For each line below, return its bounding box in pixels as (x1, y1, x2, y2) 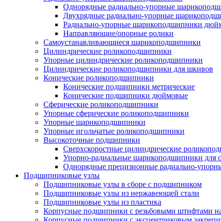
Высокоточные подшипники (43, 136, 140, 144)
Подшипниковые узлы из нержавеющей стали (43, 189, 199, 197)
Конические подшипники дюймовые (63, 91, 188, 100)
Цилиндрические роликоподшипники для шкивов (43, 65, 213, 73)
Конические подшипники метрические (63, 82, 195, 91)
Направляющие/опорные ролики (63, 29, 174, 37)
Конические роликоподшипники (43, 74, 154, 82)
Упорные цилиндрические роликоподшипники (43, 56, 203, 64)
